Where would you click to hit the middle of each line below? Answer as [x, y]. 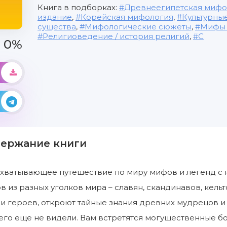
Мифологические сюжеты [138, 27]
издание [55, 17]
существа [57, 27]
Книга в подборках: [78, 7]
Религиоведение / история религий [116, 36]
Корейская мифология [127, 17]
